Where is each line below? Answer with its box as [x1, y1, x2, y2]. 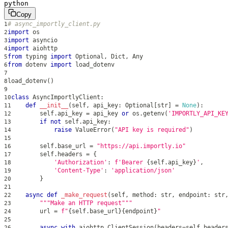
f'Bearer [115, 158, 147, 166]
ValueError [72, 126, 111, 133]
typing [22, 52, 50, 60]
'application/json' [111, 166, 175, 174]
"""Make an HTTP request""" [40, 199, 132, 207]
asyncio [29, 36, 58, 44]
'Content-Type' [54, 166, 104, 174]
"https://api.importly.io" [97, 142, 186, 150]
